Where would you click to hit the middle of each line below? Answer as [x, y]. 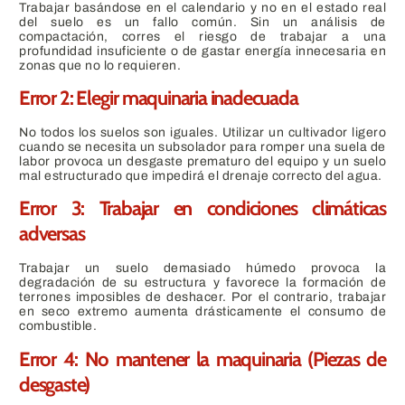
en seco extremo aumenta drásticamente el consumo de [202, 312]
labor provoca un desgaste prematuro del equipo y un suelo [202, 162]
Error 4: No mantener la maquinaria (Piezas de [202, 359]
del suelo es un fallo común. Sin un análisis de [202, 22]
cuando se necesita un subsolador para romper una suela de [202, 147]
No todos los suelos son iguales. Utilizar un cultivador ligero [202, 133]
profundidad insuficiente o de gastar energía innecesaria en [202, 51]
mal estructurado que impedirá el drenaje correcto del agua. [201, 176]
